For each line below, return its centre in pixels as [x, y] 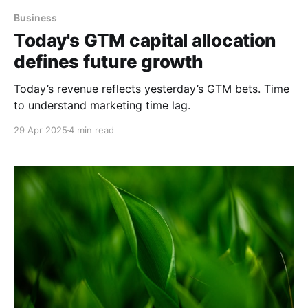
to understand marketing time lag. [102, 106]
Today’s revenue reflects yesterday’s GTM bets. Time [152, 89]
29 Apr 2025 [41, 130]
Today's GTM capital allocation [145, 41]
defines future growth [109, 62]
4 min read [91, 130]
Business [35, 18]
